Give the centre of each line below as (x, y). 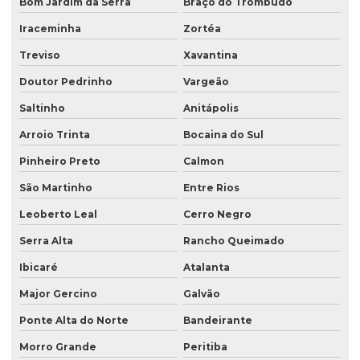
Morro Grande (58, 347)
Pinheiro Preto (60, 162)
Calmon (203, 162)
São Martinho (56, 188)
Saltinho (42, 108)
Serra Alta (46, 241)
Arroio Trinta (55, 135)
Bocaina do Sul (223, 135)
